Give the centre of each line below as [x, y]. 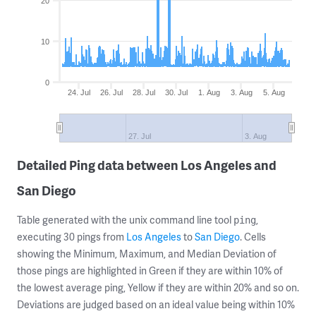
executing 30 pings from [72, 237]
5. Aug [274, 92]
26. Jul [112, 92]
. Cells [253, 237]
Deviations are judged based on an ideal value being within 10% [156, 304]
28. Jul [144, 92]
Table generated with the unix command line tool [125, 220]
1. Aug [209, 92]
